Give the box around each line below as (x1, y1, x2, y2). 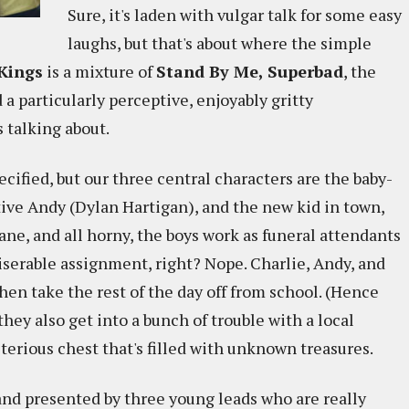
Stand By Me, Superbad (156, 60, 343, 82)
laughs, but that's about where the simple (68, 32, 372, 54)
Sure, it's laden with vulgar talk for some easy (68, 4, 402, 26)
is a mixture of (43, 60, 156, 82)
